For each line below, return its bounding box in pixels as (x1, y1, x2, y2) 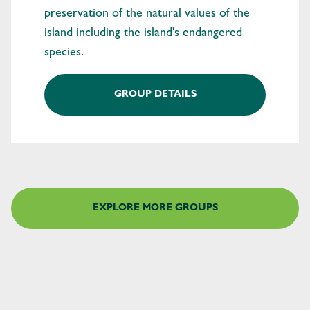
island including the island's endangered (44, 28, 242, 41)
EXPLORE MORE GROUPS (92, 203, 218, 214)
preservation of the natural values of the (44, 8, 250, 21)
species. (44, 47, 84, 60)
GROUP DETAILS (113, 90, 197, 100)
